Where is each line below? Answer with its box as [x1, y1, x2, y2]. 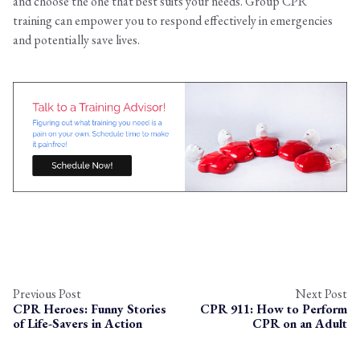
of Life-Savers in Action [13, 314, 142, 332]
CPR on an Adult [252, 314, 347, 332]
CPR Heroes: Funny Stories [13, 300, 166, 317]
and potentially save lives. [13, 31, 140, 49]
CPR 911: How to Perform [200, 300, 347, 317]
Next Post [296, 284, 347, 302]
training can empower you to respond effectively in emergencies [13, 12, 333, 30]
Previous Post [13, 284, 81, 302]
